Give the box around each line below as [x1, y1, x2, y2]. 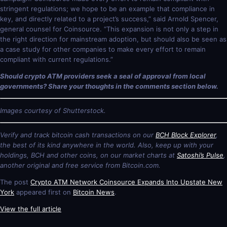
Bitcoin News [73, 187, 115, 196]
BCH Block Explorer [156, 130, 216, 139]
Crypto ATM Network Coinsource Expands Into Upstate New [30, 177, 222, 186]
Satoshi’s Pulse [177, 150, 223, 159]
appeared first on [14, 187, 73, 196]
